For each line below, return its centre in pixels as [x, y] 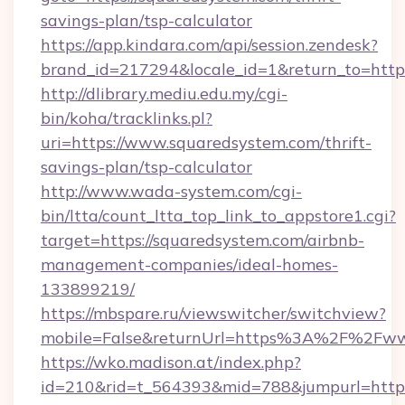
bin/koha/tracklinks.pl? [127, 118]
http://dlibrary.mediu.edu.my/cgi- [164, 94]
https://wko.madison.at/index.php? [171, 362]
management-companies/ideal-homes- [189, 264]
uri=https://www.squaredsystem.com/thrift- [206, 142]
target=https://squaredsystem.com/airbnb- [202, 240]
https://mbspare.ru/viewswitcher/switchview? [213, 313]
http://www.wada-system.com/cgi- [171, 191]
